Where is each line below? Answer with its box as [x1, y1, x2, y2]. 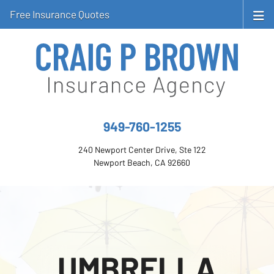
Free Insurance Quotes [10, 8, 109, 20]
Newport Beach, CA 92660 [94, 157, 190, 168]
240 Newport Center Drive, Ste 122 [78, 144, 206, 155]
